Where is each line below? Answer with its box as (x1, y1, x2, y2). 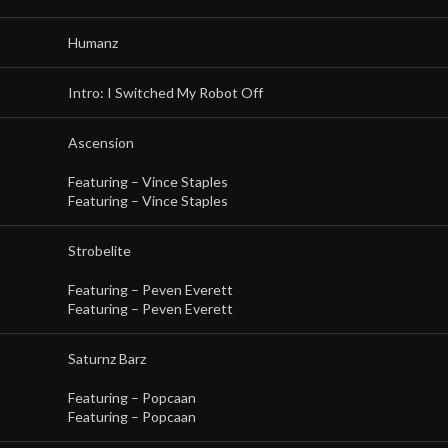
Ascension (68, 134, 134, 151)
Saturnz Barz (68, 350, 146, 367)
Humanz (68, 34, 118, 51)
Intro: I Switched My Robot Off (68, 84, 263, 101)
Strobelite (68, 242, 131, 259)
